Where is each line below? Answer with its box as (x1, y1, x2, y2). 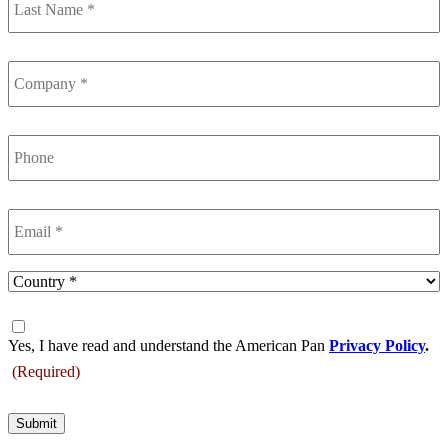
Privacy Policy (329, 336, 425, 354)
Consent (8, 308, 64, 326)
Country (8, 271, 66, 289)
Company (8, 49, 75, 67)
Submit (16, 415, 57, 431)
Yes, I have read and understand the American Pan (8, 336, 329, 354)
